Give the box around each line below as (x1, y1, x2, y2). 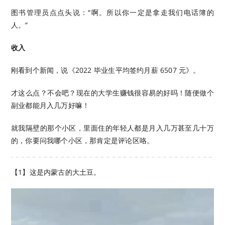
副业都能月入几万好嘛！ (11, 100, 90, 110)
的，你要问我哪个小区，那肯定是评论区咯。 (11, 135, 154, 145)
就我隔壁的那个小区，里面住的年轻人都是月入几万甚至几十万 (11, 123, 214, 133)
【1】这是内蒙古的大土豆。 (11, 167, 101, 177)
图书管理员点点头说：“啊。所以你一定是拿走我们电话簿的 (11, 7, 214, 17)
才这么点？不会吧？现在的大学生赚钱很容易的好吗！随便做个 (11, 87, 214, 97)
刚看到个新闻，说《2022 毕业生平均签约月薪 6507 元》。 (11, 65, 200, 75)
